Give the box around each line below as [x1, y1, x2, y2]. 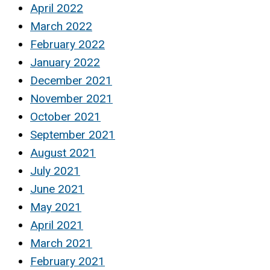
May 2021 [30, 200, 81, 215]
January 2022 [30, 55, 100, 70]
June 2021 [30, 182, 84, 196]
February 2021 [30, 254, 105, 269]
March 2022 [30, 19, 92, 34]
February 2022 [30, 37, 105, 52]
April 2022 [30, 1, 83, 16]
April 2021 [30, 218, 83, 233]
